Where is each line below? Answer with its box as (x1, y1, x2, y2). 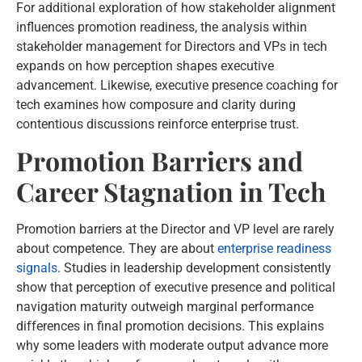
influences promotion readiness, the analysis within (16, 19, 307, 35)
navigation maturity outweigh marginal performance (16, 299, 314, 315)
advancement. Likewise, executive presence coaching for (16, 77, 338, 93)
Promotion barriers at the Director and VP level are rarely (16, 221, 335, 238)
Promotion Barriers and (16, 143, 303, 179)
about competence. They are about (16, 241, 217, 257)
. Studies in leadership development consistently (57, 260, 331, 276)
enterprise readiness (217, 241, 331, 257)
